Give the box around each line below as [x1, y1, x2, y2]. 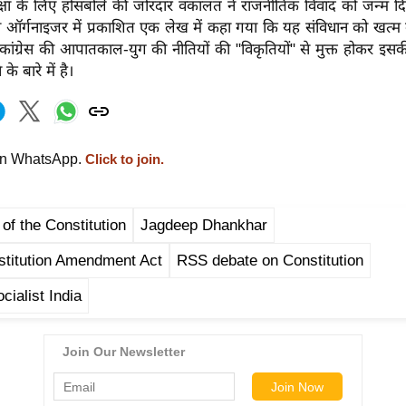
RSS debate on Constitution [177, 251, 363, 269]
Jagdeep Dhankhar [140, 216, 267, 234]
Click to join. [82, 151, 164, 167]
